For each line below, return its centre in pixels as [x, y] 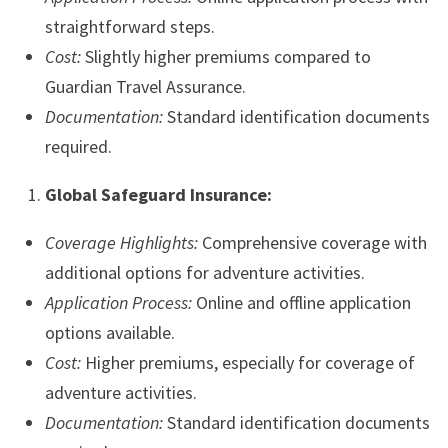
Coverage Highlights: [121, 242]
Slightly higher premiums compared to [225, 56]
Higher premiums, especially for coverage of [247, 362]
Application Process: [118, 302]
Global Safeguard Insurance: [158, 194]
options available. [109, 332]
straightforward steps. [129, 26]
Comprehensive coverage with [312, 242]
